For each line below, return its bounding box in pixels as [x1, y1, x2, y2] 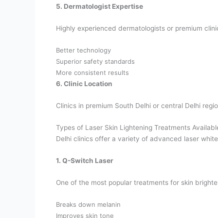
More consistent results [56, 69, 129, 77]
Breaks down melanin [56, 200, 121, 208]
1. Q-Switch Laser [56, 157, 114, 165]
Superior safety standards [56, 57, 135, 66]
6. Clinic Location [56, 80, 113, 88]
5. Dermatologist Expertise [56, 2, 144, 11]
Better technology [56, 46, 111, 54]
